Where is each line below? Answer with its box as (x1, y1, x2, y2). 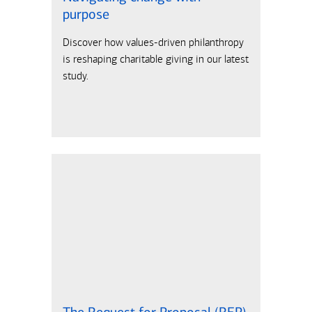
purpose (62, 6, 109, 23)
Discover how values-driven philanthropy (62, 36, 244, 49)
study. (62, 69, 88, 83)
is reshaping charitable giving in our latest (62, 52, 249, 66)
